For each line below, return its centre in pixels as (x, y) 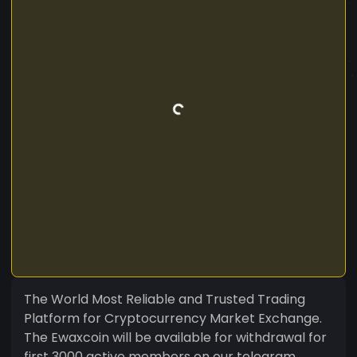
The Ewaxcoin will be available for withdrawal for (175, 337)
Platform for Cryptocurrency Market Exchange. (173, 318)
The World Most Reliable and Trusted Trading (165, 299)
